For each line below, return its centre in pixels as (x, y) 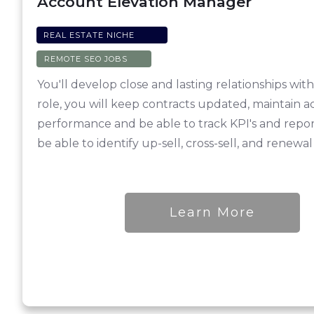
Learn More (213, 213)
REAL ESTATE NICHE (89, 35)
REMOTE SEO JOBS (86, 59)
